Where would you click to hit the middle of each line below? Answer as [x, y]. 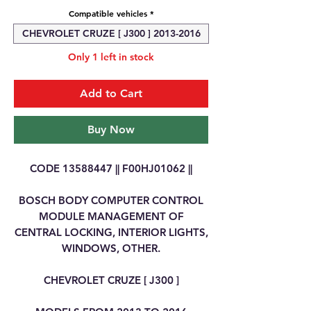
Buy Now [111, 129]
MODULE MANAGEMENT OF [111, 216]
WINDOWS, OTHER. [111, 248]
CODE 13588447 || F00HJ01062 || [111, 168]
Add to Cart [111, 93]
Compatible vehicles [108, 13]
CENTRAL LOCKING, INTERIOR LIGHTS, [111, 232]
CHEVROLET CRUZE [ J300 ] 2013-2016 [111, 33]
